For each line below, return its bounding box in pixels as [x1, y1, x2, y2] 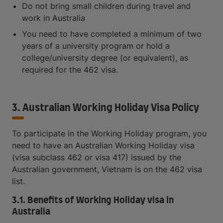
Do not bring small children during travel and [22, 1, 191, 11]
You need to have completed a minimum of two [22, 29, 202, 39]
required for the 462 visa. [22, 65, 118, 75]
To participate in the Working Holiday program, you [12, 128, 207, 138]
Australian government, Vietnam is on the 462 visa [12, 164, 202, 174]
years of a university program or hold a [22, 41, 170, 51]
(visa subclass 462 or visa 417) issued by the [12, 152, 181, 162]
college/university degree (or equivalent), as [22, 53, 188, 63]
